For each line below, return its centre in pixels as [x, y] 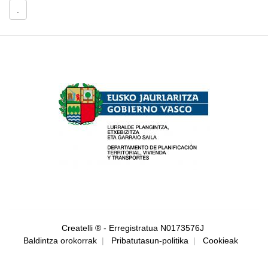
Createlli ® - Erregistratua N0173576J [134, 228]
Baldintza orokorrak [60, 240]
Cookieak [220, 240]
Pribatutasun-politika [150, 240]
